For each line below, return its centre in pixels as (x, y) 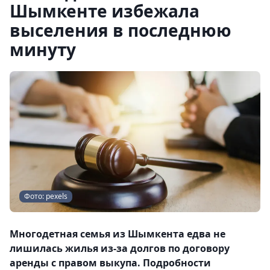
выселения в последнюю (121, 30)
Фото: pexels (46, 196)
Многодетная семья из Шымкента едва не (118, 234)
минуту (43, 49)
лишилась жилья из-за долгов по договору (120, 248)
